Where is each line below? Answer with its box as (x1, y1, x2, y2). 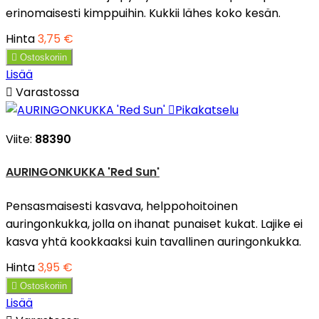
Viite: (6, 130, 35, 147)
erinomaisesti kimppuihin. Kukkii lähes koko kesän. (6, 4, 283, 21)
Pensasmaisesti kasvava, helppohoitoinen (6, 197, 238, 214)
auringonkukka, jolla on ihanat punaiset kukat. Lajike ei (6, 215, 303, 232)
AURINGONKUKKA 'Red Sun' (6, 164, 159, 181)
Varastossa (13, 83, 79, 100)
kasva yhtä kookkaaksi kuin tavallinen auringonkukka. (6, 233, 304, 250)
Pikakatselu (175, 101, 239, 118)
